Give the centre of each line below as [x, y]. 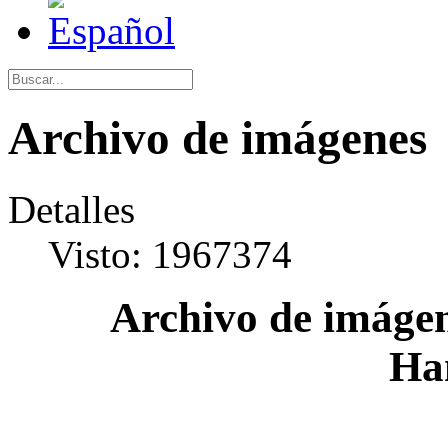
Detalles [71, 209]
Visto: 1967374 [170, 254]
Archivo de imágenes [217, 138]
